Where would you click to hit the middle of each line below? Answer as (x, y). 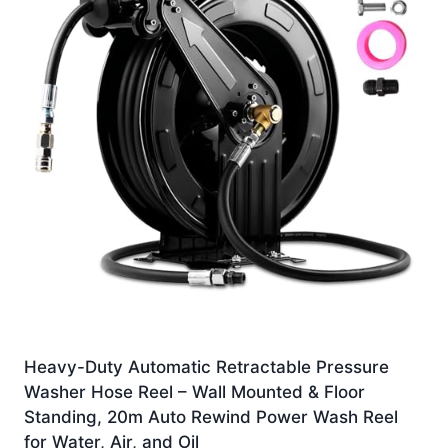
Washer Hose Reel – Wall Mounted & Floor (194, 392)
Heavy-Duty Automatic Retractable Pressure (206, 367)
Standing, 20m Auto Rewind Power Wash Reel (211, 417)
